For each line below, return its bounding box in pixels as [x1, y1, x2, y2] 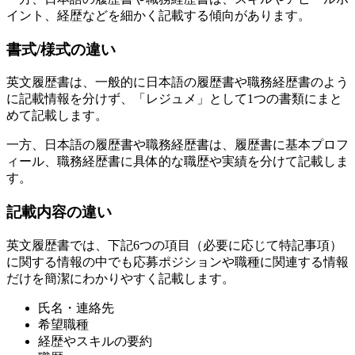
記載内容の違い [6, 204, 112, 220]
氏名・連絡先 [38, 300, 114, 315]
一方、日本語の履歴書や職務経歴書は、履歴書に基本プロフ [6, 138, 349, 152]
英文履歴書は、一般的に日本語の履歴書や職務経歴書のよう [6, 75, 349, 90]
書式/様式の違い [6, 40, 116, 58]
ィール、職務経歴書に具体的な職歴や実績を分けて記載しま [6, 155, 349, 169]
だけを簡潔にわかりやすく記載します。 [6, 271, 235, 285]
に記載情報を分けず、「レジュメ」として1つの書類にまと [6, 92, 342, 106]
